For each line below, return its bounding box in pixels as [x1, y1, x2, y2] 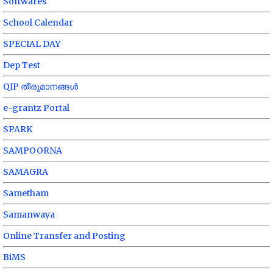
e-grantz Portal [3, 102, 69, 113]
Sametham [3, 187, 49, 199]
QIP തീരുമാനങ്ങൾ [3, 80, 78, 92]
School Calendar [3, 16, 73, 28]
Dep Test [3, 59, 40, 71]
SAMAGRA [3, 166, 48, 177]
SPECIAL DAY [3, 38, 60, 49]
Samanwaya [3, 208, 55, 220]
